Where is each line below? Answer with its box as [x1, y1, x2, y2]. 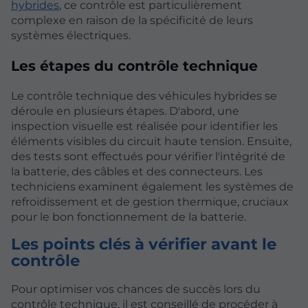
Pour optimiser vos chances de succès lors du [11, 283, 261, 296]
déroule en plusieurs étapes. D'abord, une [11, 104, 239, 118]
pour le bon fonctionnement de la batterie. [11, 210, 246, 224]
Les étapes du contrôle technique [11, 56, 258, 74]
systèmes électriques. [11, 28, 131, 42]
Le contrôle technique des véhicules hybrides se [11, 89, 277, 103]
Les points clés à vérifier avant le [11, 234, 276, 254]
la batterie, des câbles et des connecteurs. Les [11, 165, 263, 179]
